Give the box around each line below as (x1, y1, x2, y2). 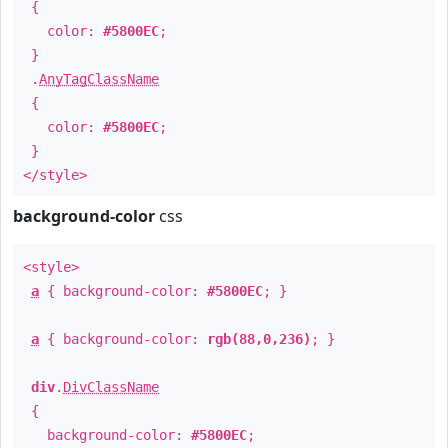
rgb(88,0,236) (207, 331, 311, 347)
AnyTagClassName (39, 71, 159, 87)
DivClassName (63, 379, 159, 395)
